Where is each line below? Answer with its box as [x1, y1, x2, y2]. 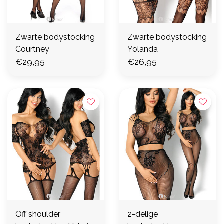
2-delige [127, 209, 158, 219]
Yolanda [127, 44, 158, 54]
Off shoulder [15, 209, 60, 219]
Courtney [15, 44, 49, 54]
